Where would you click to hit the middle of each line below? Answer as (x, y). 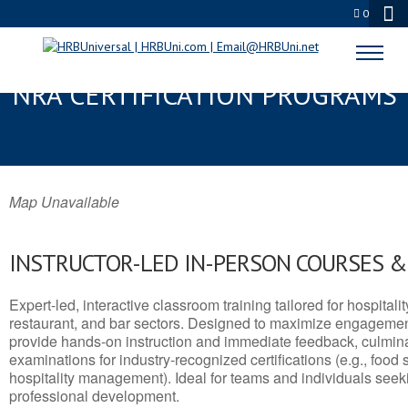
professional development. (94, 396)
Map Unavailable (64, 202)
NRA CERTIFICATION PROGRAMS (204, 94)
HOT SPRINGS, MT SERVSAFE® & (204, 61)
